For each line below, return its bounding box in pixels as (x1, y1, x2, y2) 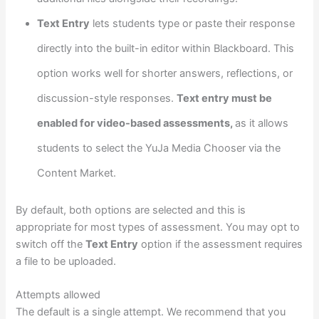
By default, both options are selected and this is (16, 204, 246, 216)
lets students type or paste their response (90, 17, 296, 31)
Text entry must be (177, 92, 273, 105)
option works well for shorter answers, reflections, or (37, 67, 293, 80)
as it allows (235, 117, 289, 130)
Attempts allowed (16, 288, 101, 302)
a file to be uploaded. (16, 255, 117, 268)
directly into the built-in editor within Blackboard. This (37, 42, 295, 56)
